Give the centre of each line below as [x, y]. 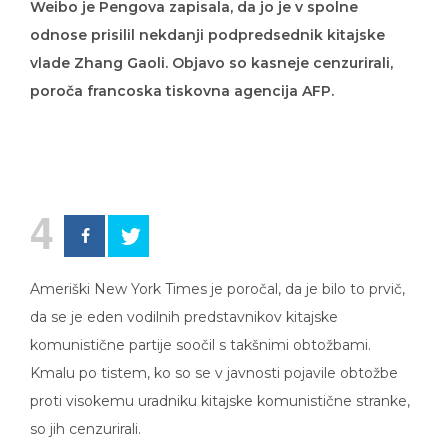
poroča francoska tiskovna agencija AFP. [182, 76]
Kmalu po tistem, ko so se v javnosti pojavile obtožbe [214, 358]
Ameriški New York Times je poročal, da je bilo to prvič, [217, 274]
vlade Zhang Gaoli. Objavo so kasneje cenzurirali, [211, 48]
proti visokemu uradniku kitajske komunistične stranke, [220, 386]
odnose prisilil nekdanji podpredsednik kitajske [207, 20]
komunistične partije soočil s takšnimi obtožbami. [200, 330]
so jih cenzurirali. [85, 414]
